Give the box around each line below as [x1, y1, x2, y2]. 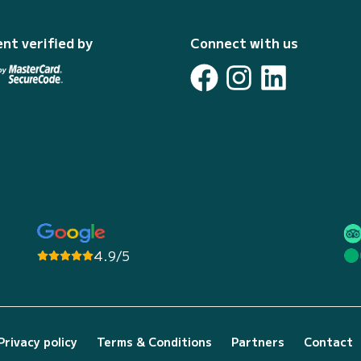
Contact [304, 334, 353, 350]
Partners [231, 334, 284, 350]
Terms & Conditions [97, 334, 212, 350]
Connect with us [190, 33, 298, 52]
